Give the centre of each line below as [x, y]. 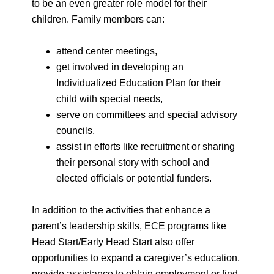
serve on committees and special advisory [147, 115]
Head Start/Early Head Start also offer [113, 242]
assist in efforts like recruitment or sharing [146, 146]
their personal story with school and [133, 162]
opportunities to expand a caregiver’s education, [136, 258]
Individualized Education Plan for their [139, 83]
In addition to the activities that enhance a [121, 210]
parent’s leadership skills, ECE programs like [129, 226]
